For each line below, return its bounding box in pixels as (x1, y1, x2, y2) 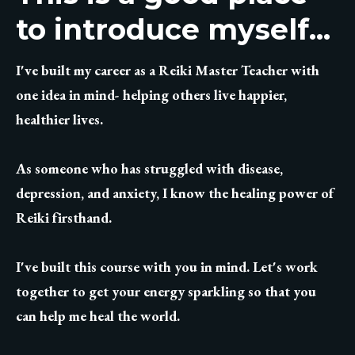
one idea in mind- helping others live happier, (16, 86, 287, 105)
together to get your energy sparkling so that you (16, 282, 316, 301)
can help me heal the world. (16, 307, 180, 326)
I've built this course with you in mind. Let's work (16, 258, 318, 277)
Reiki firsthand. (16, 208, 115, 227)
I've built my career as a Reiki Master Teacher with (16, 61, 319, 80)
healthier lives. (16, 110, 106, 129)
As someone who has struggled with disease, (16, 159, 283, 178)
